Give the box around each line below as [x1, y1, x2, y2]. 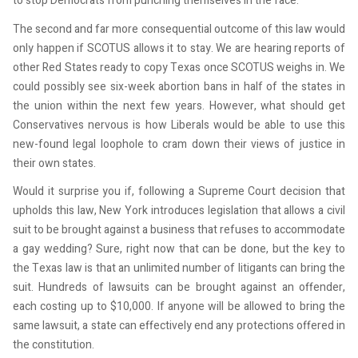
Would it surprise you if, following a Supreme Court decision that [13, 183, 345, 201]
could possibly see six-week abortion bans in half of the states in [13, 78, 345, 95]
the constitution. [13, 336, 94, 354]
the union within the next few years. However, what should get [13, 97, 345, 114]
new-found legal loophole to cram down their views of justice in [13, 135, 345, 153]
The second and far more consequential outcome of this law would [13, 20, 345, 38]
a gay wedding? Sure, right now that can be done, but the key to [13, 241, 345, 258]
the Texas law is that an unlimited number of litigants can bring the [13, 260, 345, 277]
